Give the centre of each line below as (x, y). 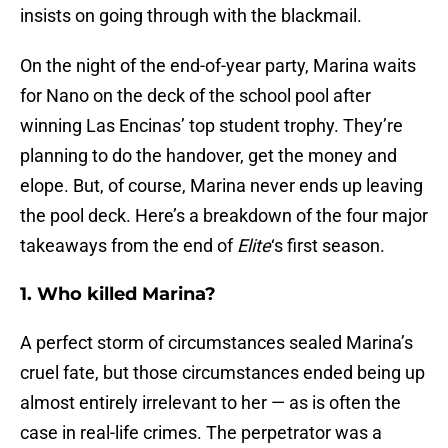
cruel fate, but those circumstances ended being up (222, 373)
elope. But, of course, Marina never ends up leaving (221, 186)
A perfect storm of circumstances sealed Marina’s (216, 343)
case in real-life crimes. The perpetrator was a (201, 433)
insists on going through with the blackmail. (191, 16)
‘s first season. (328, 246)
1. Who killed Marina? (118, 294)
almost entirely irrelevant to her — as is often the (210, 403)
